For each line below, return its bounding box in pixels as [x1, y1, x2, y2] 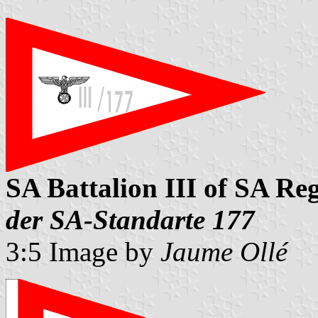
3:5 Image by [6, 236, 160, 268]
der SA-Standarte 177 [6, 204, 255, 236]
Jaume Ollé [160, 236, 287, 268]
